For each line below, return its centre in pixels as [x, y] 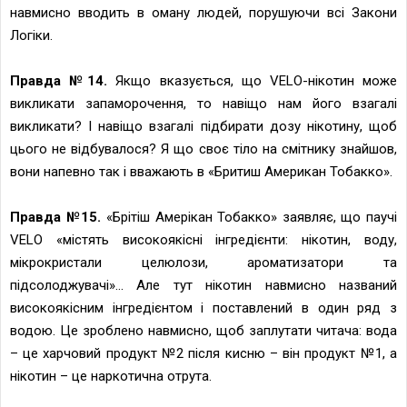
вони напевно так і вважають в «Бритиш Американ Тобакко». [201, 171]
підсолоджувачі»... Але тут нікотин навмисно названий [203, 285]
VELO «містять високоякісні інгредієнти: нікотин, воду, [203, 239]
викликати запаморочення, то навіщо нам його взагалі [203, 103]
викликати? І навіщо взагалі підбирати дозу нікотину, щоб [203, 126]
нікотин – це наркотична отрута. [111, 376]
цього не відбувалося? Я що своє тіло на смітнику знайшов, [203, 149]
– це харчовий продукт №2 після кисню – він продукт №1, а [203, 353]
